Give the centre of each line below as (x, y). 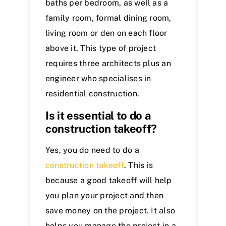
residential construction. (93, 94)
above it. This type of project (101, 48)
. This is (138, 165)
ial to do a (126, 116)
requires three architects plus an (108, 64)
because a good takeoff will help (109, 181)
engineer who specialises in (98, 79)
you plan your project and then (105, 196)
